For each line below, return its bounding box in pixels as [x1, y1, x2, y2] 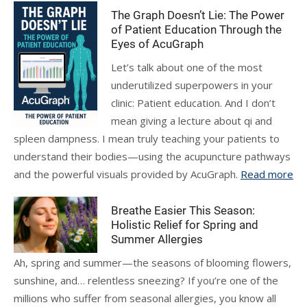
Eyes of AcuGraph [111, 37, 204, 51]
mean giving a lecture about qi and [111, 114, 273, 127]
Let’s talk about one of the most [111, 60, 263, 74]
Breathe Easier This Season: [111, 204, 256, 217]
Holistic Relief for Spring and [111, 218, 259, 232]
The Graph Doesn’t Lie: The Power [111, 8, 285, 22]
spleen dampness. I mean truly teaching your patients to [14, 132, 280, 145]
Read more [241, 167, 293, 181]
